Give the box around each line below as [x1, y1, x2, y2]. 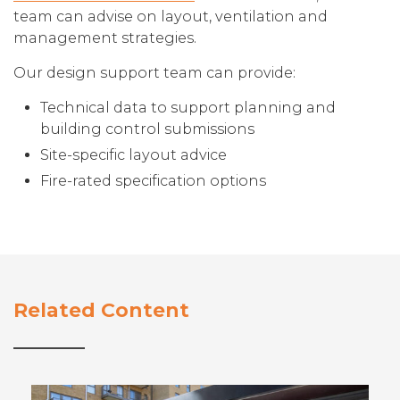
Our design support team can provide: [13, 64, 296, 81]
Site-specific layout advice [40, 146, 227, 163]
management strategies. [13, 29, 196, 46]
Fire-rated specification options [40, 172, 266, 189]
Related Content [13, 298, 189, 322]
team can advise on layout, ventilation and [13, 8, 328, 25]
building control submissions [40, 121, 254, 137]
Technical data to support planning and [40, 99, 336, 116]
